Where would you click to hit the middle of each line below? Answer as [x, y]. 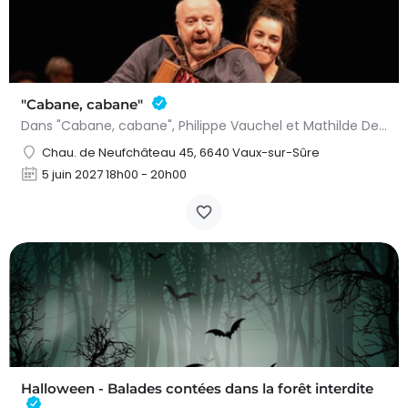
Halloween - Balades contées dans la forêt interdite [197, 388]
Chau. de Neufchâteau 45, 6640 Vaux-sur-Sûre [181, 153]
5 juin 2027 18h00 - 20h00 [114, 174]
